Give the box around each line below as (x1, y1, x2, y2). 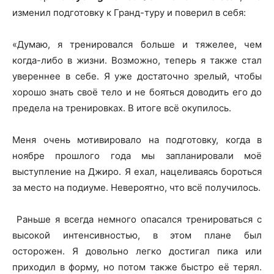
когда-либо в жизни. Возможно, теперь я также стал (12, 54, 262, 66)
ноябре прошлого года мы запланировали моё (12, 149, 262, 161)
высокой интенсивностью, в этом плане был (12, 229, 262, 241)
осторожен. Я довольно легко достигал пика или (12, 245, 262, 257)
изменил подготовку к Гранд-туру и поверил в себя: (12, 6, 246, 18)
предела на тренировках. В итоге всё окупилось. (12, 102, 231, 114)
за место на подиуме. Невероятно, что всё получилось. (12, 181, 261, 193)
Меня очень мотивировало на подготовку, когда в (12, 133, 262, 146)
